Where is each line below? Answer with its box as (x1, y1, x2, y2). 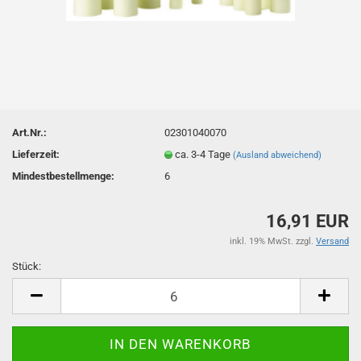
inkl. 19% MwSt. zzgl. (230, 236, 316, 247)
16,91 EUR (266, 211, 349, 231)
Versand (316, 236, 349, 247)
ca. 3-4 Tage (175, 147, 234, 160)
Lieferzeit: (12, 147, 60, 160)
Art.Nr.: (12, 126, 47, 139)
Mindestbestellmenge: (12, 169, 114, 182)
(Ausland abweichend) (233, 149, 322, 160)
